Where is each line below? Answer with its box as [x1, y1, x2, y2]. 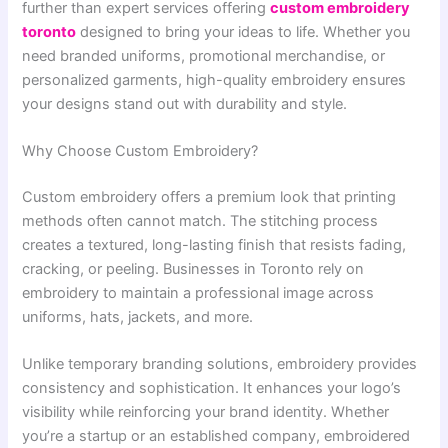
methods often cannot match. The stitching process [22, 212, 379, 231]
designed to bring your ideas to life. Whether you [76, 22, 411, 41]
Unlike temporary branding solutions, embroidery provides [22, 355, 418, 374]
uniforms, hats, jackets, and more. [22, 308, 254, 327]
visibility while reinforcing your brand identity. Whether [22, 403, 390, 422]
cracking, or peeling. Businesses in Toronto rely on [22, 260, 365, 279]
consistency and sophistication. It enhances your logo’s [22, 379, 402, 398]
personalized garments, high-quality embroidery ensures [22, 70, 407, 89]
